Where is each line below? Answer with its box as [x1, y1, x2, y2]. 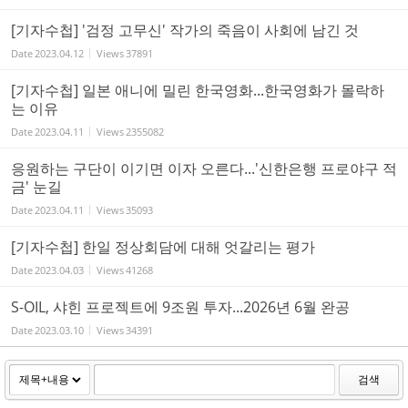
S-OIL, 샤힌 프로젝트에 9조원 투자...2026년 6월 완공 [11, 296, 350, 317]
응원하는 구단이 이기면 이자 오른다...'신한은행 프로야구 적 [11, 158, 397, 178]
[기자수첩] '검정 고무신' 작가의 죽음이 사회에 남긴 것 [11, 19, 359, 40]
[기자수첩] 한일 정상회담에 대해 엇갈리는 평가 [11, 236, 315, 257]
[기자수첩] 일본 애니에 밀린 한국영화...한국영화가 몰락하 [11, 79, 384, 100]
